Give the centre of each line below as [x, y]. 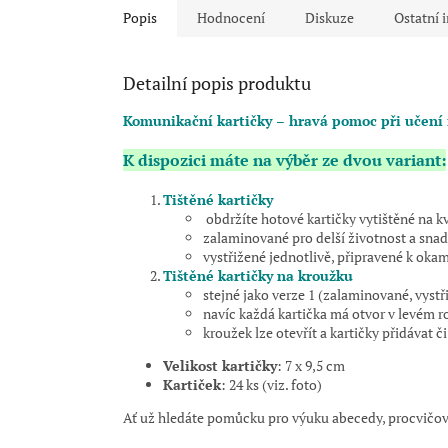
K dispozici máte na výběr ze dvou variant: [284, 160]
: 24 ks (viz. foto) [271, 385]
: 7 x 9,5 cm [311, 366]
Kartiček [192, 385]
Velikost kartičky [220, 366]
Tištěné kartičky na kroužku [258, 276]
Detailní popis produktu [217, 83]
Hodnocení [231, 18]
